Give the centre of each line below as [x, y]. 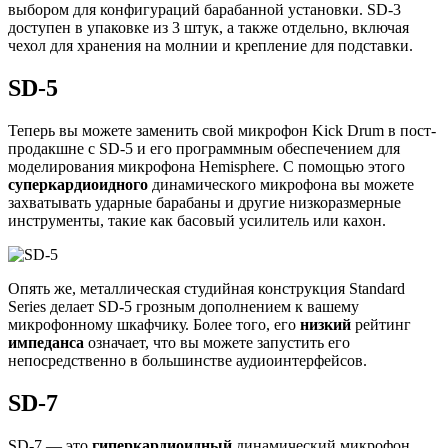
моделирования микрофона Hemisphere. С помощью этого [206, 166]
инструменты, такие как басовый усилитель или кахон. [197, 220]
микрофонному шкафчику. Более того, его [154, 324]
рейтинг [383, 324]
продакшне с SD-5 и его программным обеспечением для [204, 148]
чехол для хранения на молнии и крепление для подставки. [210, 46]
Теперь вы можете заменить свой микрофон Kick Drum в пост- [222, 130]
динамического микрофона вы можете [283, 184]
